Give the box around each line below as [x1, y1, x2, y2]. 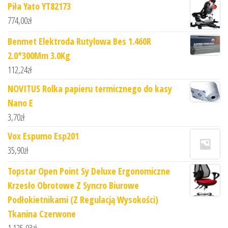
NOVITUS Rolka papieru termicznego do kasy [8, 82, 172, 95]
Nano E [8, 97, 33, 109]
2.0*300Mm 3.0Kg [8, 49, 70, 62]
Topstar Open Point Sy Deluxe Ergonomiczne [8, 165, 170, 178]
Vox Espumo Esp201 [8, 130, 79, 142]
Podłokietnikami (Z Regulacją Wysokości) [8, 193, 158, 206]
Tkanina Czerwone [8, 208, 76, 220]
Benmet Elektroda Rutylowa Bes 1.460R [8, 35, 151, 48]
